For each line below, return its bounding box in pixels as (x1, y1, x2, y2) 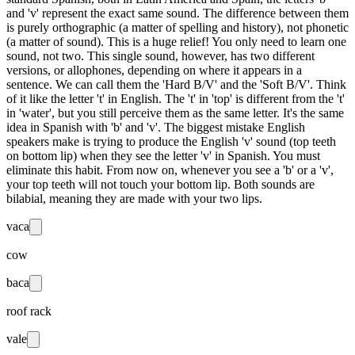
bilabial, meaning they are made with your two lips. (6, 191, 262, 205)
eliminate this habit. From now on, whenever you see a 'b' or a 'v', (6, 162, 334, 177)
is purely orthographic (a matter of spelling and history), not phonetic (6, 20, 349, 34)
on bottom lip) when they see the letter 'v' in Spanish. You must (6, 148, 320, 162)
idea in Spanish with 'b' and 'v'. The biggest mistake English (6, 120, 305, 134)
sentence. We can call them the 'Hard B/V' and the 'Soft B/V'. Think (6, 77, 346, 91)
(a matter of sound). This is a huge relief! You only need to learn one (6, 34, 346, 48)
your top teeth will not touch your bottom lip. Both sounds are (6, 177, 315, 191)
